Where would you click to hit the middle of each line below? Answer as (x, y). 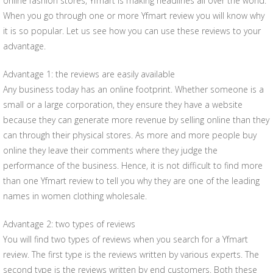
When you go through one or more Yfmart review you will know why (134, 16)
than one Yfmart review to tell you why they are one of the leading (131, 181)
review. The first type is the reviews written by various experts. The (131, 254)
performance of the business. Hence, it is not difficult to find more (133, 165)
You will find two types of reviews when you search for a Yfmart (126, 239)
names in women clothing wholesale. (75, 196)
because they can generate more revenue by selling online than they (136, 120)
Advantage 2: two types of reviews (69, 224)
